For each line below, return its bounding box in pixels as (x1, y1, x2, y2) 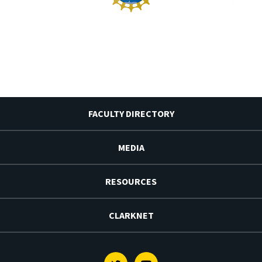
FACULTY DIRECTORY (88, 107, 174, 119)
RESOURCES (105, 175, 157, 187)
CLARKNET (108, 209, 154, 221)
